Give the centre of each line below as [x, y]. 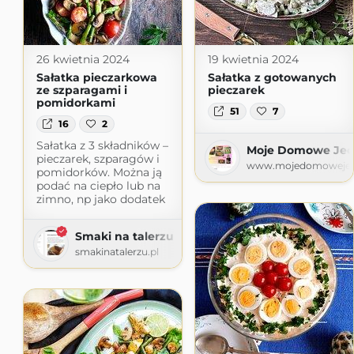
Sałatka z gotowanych [272, 77]
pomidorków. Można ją [99, 173]
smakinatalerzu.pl [117, 252]
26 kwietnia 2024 [83, 59]
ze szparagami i [81, 90]
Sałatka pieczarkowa [96, 77]
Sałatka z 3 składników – [102, 146]
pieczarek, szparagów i [98, 159]
